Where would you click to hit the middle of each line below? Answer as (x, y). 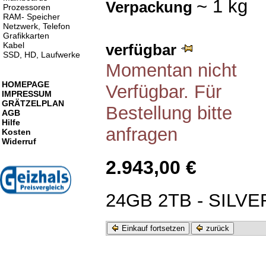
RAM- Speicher (31, 17)
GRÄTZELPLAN (33, 103)
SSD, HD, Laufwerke (42, 55)
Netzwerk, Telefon (37, 26)
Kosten (16, 132)
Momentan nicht (171, 71)
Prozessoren (27, 7)
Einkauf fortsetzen (152, 228)
